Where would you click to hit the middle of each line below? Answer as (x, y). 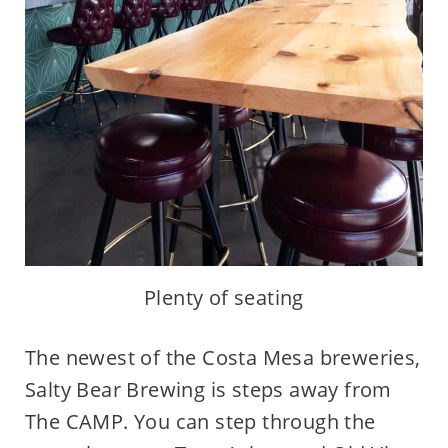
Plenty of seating (224, 298)
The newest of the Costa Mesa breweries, (222, 358)
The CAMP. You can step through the (200, 422)
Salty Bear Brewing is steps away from (208, 390)
